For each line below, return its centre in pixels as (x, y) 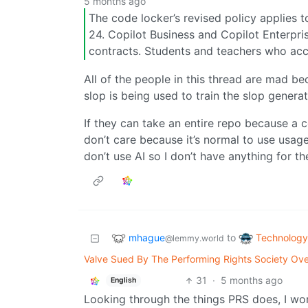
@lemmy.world (195, 238)
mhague (147, 237)
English (123, 280)
